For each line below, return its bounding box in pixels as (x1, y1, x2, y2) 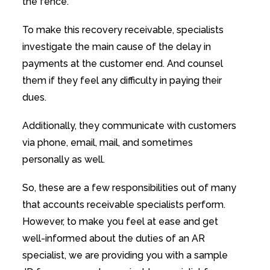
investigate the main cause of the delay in (22, 40, 211, 52)
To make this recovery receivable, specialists (22, 24, 224, 36)
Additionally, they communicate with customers (22, 120, 236, 132)
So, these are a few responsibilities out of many (22, 182, 236, 194)
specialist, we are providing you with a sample (22, 250, 228, 262)
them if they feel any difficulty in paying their (22, 74, 222, 86)
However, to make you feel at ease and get (22, 216, 218, 228)
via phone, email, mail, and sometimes (22, 137, 193, 149)
